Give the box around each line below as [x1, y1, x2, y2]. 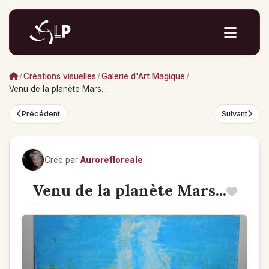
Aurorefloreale [80, 154, 143, 165]
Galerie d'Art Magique [101, 71, 185, 81]
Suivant [222, 109, 247, 118]
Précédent [22, 109, 60, 118]
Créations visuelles [23, 71, 96, 81]
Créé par [44, 154, 78, 165]
